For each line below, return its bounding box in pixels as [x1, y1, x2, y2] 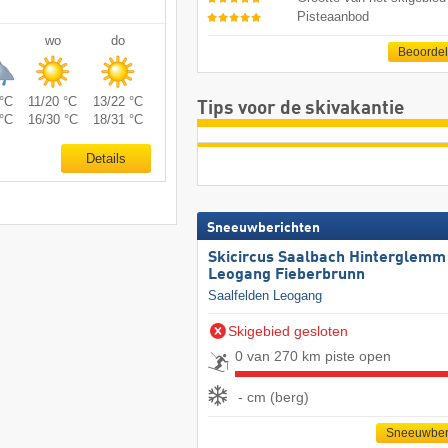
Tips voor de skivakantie [196, 99, 404, 119]
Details [85, 150, 126, 166]
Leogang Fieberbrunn [207, 266, 365, 283]
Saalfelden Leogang [207, 287, 322, 303]
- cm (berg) [237, 389, 309, 406]
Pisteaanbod [297, 8, 370, 24]
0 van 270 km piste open [234, 347, 391, 364]
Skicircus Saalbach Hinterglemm [207, 249, 446, 266]
